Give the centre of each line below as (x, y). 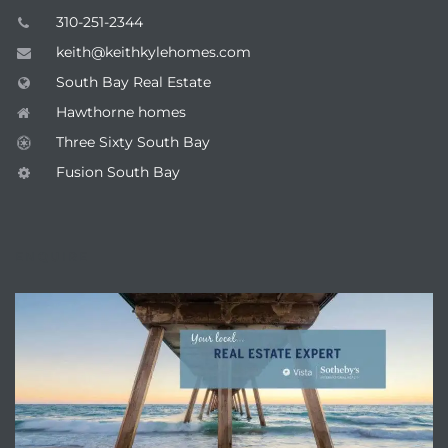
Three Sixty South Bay (132, 142)
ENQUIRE (52, 256)
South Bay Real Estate (133, 82)
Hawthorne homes (120, 112)
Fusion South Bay (117, 172)
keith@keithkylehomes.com (153, 52)
